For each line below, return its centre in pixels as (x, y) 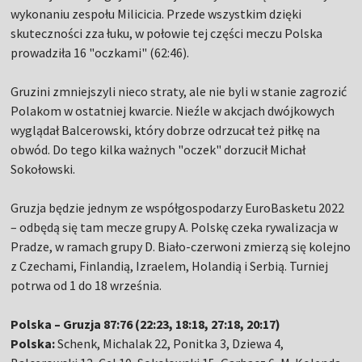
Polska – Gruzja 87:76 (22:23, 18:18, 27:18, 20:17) (146, 324)
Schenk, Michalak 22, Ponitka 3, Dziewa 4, (170, 344)
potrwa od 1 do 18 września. (86, 286)
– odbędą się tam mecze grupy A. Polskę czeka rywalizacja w (175, 227)
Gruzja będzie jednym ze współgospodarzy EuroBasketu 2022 (178, 208)
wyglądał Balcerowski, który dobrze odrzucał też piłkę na (166, 130)
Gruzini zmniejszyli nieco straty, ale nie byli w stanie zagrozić (179, 92)
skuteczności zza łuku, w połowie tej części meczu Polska (167, 34)
